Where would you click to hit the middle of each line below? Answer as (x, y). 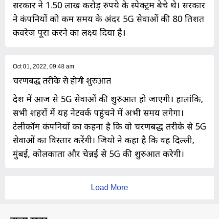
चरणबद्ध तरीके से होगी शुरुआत (62, 81)
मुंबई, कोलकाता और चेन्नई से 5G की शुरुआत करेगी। (99, 154)
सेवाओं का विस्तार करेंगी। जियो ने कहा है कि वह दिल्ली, (104, 140)
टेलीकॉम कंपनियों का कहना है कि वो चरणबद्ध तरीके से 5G (109, 126)
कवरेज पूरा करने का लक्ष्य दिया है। (69, 33)
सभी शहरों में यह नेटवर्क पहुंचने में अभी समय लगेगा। (98, 113)
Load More (109, 188)
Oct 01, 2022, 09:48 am (44, 67)
